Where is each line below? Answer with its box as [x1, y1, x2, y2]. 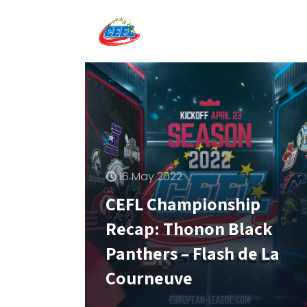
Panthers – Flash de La [106, 241, 280, 265]
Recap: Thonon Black [106, 217, 272, 241]
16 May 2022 [119, 169, 182, 185]
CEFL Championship [106, 192, 260, 216]
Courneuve [106, 266, 193, 290]
